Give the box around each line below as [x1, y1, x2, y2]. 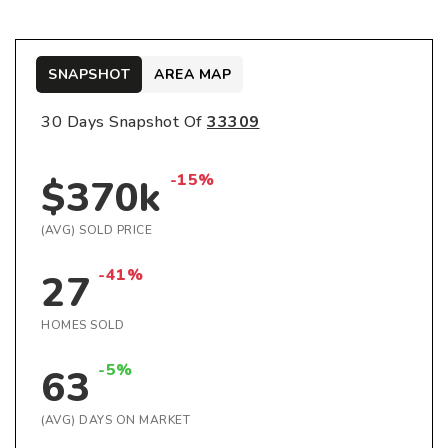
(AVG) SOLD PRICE [41, 222, 152, 238]
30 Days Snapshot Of [41, 111, 207, 133]
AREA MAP [154, 65, 231, 84]
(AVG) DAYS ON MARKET [41, 412, 190, 428]
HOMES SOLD [41, 317, 124, 333]
